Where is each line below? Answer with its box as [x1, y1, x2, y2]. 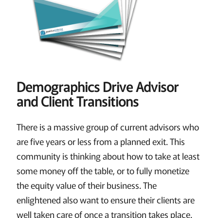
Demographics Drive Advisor [16, 76, 179, 96]
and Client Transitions [16, 91, 139, 110]
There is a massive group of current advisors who [16, 120, 199, 133]
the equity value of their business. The [16, 179, 157, 192]
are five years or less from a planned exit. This [16, 135, 185, 148]
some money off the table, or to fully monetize [16, 164, 189, 177]
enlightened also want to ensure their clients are [16, 193, 195, 206]
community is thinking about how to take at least [16, 149, 200, 163]
